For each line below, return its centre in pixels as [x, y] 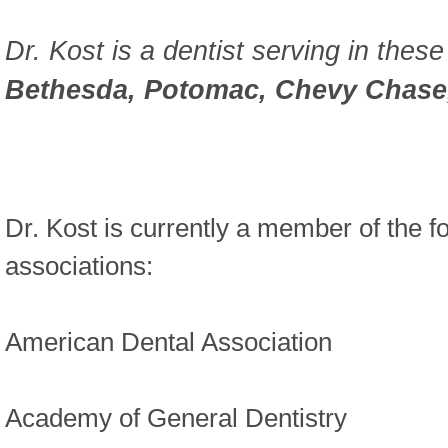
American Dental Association [168, 341]
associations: [79, 265]
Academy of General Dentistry [176, 417]
